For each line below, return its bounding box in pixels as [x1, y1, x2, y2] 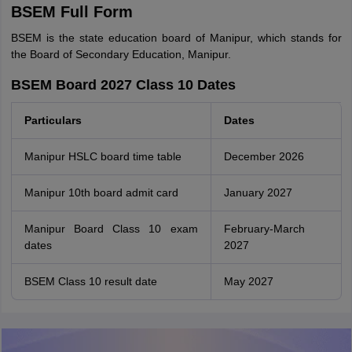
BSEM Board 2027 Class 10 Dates [10, 77, 236, 93]
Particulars [24, 114, 82, 126]
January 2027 [223, 186, 292, 199]
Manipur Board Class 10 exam [24, 222, 198, 235]
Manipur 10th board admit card [24, 186, 178, 199]
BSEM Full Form [10, 3, 133, 20]
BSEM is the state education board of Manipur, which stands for [10, 31, 342, 44]
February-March [223, 222, 305, 235]
